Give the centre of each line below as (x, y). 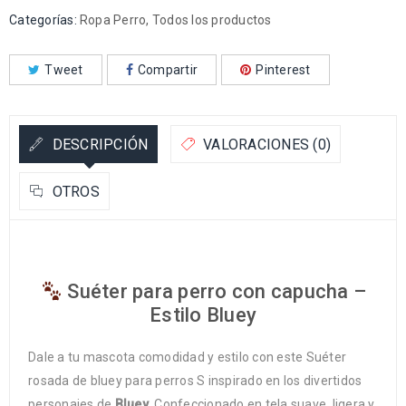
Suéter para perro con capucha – (215, 292)
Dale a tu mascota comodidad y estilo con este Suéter (187, 358)
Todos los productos (212, 20)
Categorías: (43, 20)
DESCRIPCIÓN (98, 145)
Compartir (167, 70)
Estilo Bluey (203, 315)
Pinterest (283, 70)
